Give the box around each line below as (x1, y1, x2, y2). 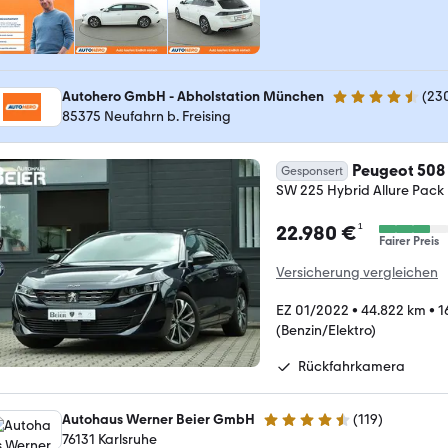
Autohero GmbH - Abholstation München (62, 87, 324, 105)
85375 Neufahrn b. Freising (62, 107, 231, 125)
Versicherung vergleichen (276, 263, 438, 281)
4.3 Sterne (262, 419, 326, 436)
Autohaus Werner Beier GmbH (62, 410, 255, 428)
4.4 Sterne (331, 96, 395, 113)
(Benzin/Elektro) (276, 321, 376, 339)
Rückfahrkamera (298, 357, 405, 375)
